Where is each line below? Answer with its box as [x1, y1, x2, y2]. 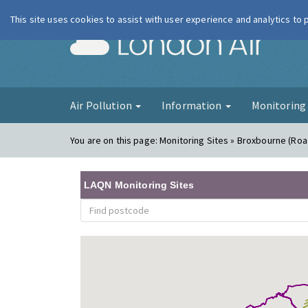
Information [161, 98, 224, 112]
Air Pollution [70, 98, 134, 112]
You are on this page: [70, 134, 160, 146]
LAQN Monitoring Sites [84, 179, 194, 190]
